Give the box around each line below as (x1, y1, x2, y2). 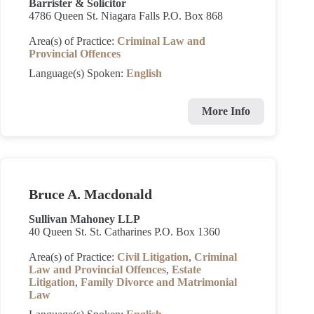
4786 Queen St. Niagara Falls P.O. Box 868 (29, 10, 223, 22)
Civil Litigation (117, 251, 189, 263)
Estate (172, 264, 201, 275)
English (126, 67, 162, 79)
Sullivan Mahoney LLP (29, 213, 140, 225)
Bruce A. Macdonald (29, 186, 152, 202)
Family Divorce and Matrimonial (81, 276, 237, 288)
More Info (202, 105, 251, 117)
